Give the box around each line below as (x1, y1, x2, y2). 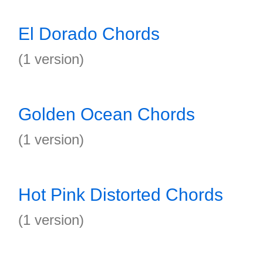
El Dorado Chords (18, 24, 160, 43)
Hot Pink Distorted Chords (18, 185, 223, 204)
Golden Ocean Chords (18, 104, 195, 124)
